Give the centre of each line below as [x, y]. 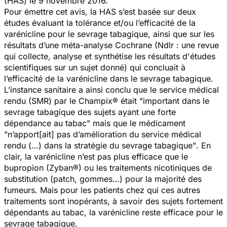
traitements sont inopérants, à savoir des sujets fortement [113, 201]
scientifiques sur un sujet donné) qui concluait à [95, 67]
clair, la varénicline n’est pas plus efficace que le [96, 156]
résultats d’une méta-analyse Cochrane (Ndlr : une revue [111, 45]
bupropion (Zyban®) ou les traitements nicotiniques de [108, 167]
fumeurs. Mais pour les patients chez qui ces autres [102, 190]
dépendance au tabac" [47, 123]
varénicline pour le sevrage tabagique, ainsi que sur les [109, 34]
